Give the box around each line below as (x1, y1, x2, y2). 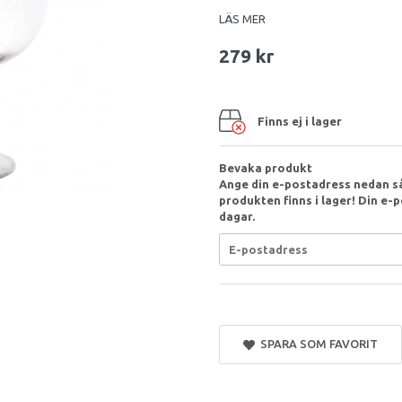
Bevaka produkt (219, 162, 312, 174)
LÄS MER (219, 13, 266, 25)
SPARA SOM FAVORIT (254, 337, 378, 350)
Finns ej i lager (258, 114, 342, 127)
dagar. (219, 210, 255, 223)
